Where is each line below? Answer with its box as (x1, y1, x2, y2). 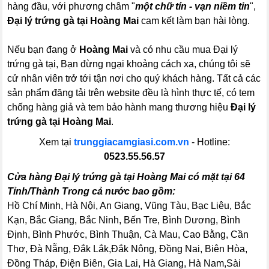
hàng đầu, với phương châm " (7, 1, 136, 12)
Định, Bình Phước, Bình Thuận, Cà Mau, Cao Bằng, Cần (7, 229, 249, 240)
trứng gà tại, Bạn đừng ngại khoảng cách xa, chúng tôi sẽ (7, 59, 251, 70)
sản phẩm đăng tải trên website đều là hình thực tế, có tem (7, 88, 255, 98)
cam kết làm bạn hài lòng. (139, 16, 250, 26)
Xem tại (39, 137, 74, 148)
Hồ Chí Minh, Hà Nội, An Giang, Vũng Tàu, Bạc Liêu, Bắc (7, 201, 252, 211)
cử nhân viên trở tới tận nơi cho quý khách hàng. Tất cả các (7, 73, 261, 84)
